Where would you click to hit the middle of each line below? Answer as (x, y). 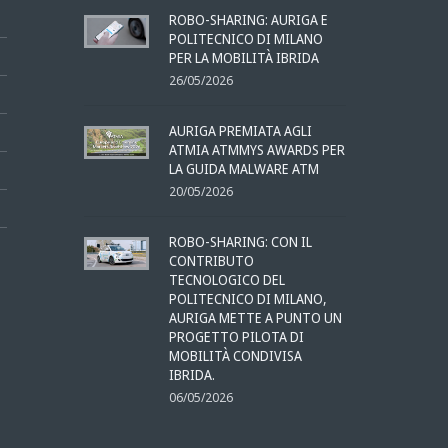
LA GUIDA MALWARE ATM (243, 169)
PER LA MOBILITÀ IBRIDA (243, 58)
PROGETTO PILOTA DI (236, 337)
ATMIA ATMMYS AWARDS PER (256, 150)
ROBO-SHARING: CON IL (240, 242)
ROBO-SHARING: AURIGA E (248, 20)
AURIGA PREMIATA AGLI (240, 131)
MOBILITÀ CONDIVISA (235, 356)
